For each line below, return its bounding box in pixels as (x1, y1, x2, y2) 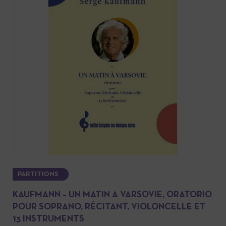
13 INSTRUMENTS (13, 215, 84, 224)
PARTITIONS (18, 171, 59, 178)
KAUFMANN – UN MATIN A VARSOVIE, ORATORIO (13, 191, 212, 200)
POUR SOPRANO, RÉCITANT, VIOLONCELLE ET (13, 203, 206, 212)
